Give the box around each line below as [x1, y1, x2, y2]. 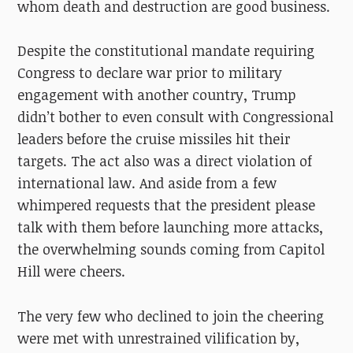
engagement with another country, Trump [17, 85, 296, 105]
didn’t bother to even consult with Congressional [17, 107, 334, 127]
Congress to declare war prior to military [17, 63, 283, 83]
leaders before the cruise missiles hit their [17, 129, 291, 149]
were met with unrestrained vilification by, [17, 328, 300, 347]
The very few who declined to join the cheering [17, 306, 325, 325]
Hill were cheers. [17, 262, 126, 281]
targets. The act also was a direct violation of [17, 151, 313, 171]
